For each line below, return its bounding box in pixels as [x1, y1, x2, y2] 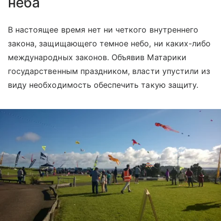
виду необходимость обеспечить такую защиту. [8, 80, 199, 90]
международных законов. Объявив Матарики [8, 52, 186, 63]
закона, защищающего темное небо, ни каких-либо [8, 38, 211, 49]
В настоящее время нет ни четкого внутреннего [8, 25, 199, 35]
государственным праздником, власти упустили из [8, 66, 211, 76]
